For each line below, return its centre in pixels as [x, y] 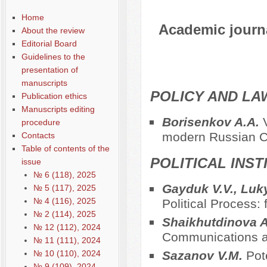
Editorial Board [49, 44]
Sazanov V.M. [204, 256]
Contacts [38, 135]
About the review [53, 30]
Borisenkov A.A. [212, 122]
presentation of [49, 70]
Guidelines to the [53, 57]
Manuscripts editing [58, 109]
